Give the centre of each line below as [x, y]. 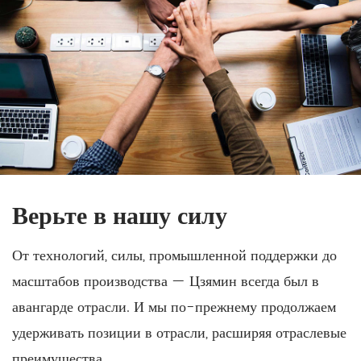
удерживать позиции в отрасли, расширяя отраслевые [179, 333]
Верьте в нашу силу [120, 216]
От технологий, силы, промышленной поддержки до [174, 255]
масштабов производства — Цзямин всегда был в [166, 281]
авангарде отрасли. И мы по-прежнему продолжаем [174, 307]
